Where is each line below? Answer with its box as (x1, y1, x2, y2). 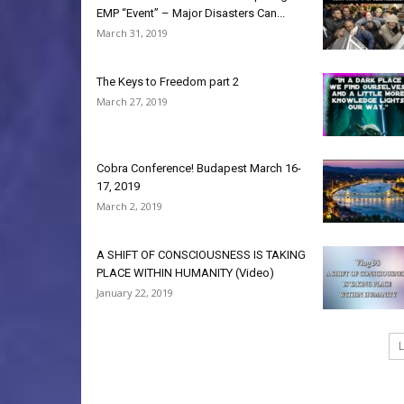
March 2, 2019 (96, 199, 162, 213)
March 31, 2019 (96, 26, 168, 40)
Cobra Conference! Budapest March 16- (96, 161, 301, 175)
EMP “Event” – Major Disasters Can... (96, 6, 285, 20)
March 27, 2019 (96, 95, 168, 108)
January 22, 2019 (96, 286, 173, 299)
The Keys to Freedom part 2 (96, 75, 239, 88)
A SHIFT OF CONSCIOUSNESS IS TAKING (96, 248, 306, 262)
